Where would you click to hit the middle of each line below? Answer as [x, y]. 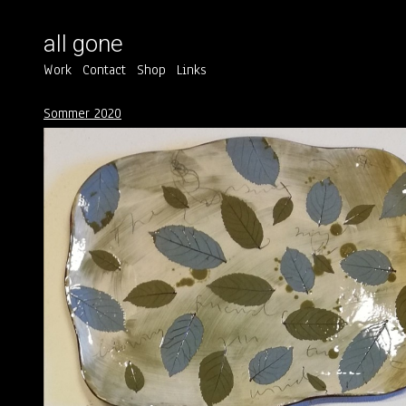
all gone [83, 43]
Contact [104, 69]
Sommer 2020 [82, 113]
